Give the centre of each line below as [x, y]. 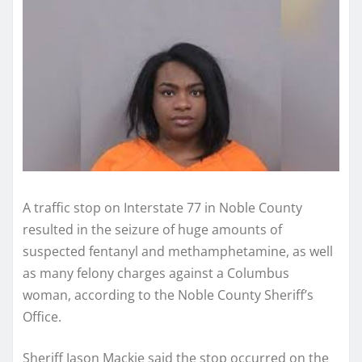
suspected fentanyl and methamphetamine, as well [178, 252]
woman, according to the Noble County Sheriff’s [168, 295]
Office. [42, 317]
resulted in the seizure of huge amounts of [152, 230]
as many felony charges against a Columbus [156, 274]
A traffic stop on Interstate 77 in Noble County [162, 208]
